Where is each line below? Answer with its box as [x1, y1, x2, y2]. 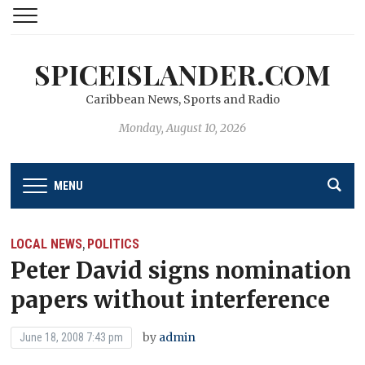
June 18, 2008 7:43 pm [20, 330, 124, 344]
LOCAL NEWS [11, 235, 83, 252]
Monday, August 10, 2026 [119, 121, 246, 135]
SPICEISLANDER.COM [34, 55, 331, 93]
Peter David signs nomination [11, 255, 352, 285]
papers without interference [11, 284, 331, 314]
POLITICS [87, 235, 140, 252]
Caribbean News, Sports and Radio [85, 92, 280, 107]
